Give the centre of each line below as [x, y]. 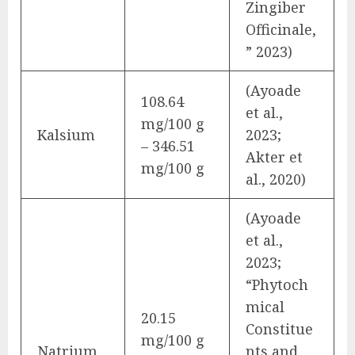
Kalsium [66, 134]
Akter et [274, 157]
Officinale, [281, 29]
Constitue [279, 328]
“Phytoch [277, 284]
